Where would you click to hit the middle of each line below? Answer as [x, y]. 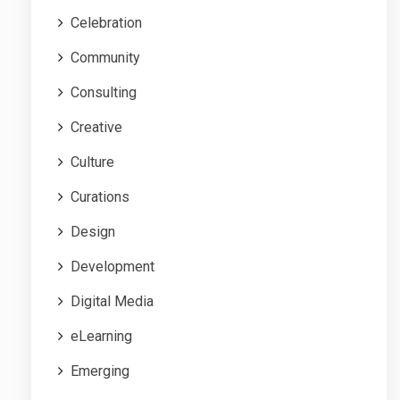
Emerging [100, 371]
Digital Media [112, 301]
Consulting [104, 92]
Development [112, 266]
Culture [92, 162]
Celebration [106, 22]
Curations [100, 196]
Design [93, 231]
